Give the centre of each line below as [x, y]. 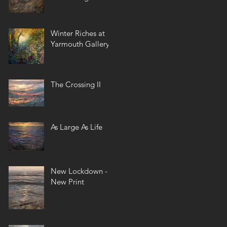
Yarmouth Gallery [80, 44]
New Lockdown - [79, 171]
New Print [67, 182]
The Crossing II [76, 84]
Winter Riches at [78, 33]
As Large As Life [77, 127]
